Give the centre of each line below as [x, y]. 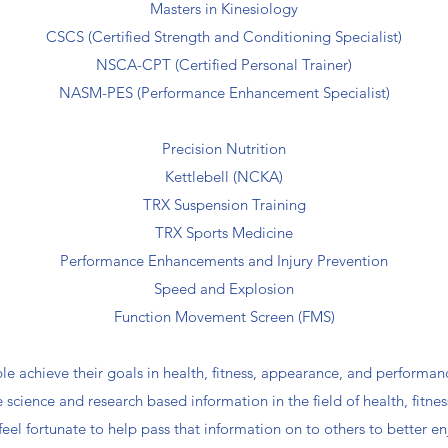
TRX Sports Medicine [224, 232]
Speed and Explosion [224, 288]
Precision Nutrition [224, 148]
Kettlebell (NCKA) [224, 176]
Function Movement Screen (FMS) [224, 316]
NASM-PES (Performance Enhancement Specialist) [224, 92]
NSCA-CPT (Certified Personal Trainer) [224, 64]
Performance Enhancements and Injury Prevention [224, 260]
